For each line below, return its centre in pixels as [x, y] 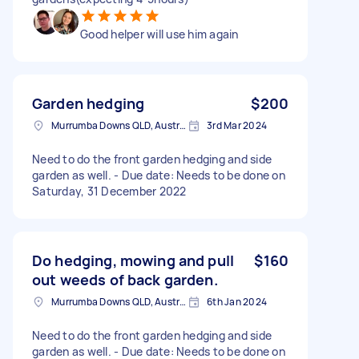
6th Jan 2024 [237, 301]
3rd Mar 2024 [237, 125]
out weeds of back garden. [125, 279]
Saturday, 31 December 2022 [109, 191]
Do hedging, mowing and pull [133, 260]
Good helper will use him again [159, 34]
